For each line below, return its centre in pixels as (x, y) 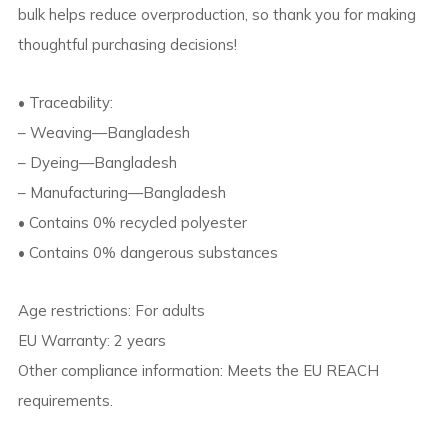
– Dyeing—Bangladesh (97, 162)
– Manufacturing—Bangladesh (121, 192)
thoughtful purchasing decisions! (127, 44)
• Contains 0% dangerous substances (147, 252)
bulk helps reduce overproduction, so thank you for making (216, 14)
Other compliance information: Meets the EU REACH (198, 370)
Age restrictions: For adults (111, 310)
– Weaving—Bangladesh (103, 132)
